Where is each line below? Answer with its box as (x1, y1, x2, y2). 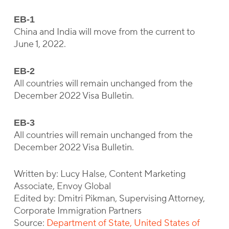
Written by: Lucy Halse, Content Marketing (13, 168, 186, 180)
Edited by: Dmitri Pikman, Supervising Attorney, (13, 193, 205, 204)
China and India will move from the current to (13, 26, 195, 38)
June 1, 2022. (13, 38, 66, 50)
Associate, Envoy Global (13, 180, 111, 192)
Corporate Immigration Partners (13, 205, 142, 217)
